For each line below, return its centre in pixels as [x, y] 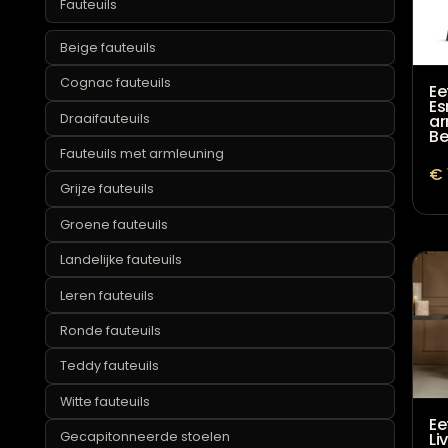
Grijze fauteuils [119, 309]
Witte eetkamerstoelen [149, 66]
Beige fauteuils [120, 152]
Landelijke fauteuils [135, 388]
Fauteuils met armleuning [158, 270]
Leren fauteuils [119, 427]
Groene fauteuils [127, 349]
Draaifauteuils [117, 231]
